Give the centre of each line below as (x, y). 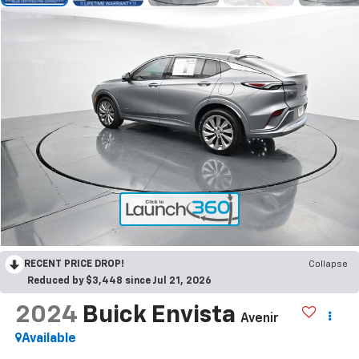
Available (48, 339)
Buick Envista (159, 315)
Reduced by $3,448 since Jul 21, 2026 (119, 281)
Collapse (328, 264)
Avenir (259, 319)
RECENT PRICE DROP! (74, 264)
